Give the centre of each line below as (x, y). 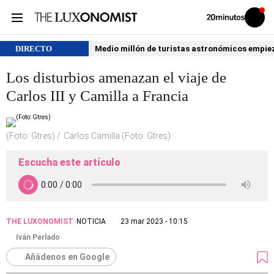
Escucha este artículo (69, 162)
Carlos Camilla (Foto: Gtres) (117, 136)
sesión (263, 26)
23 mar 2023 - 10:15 (154, 221)
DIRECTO (34, 49)
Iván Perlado (38, 237)
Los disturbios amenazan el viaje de (116, 77)
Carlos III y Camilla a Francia (97, 96)
